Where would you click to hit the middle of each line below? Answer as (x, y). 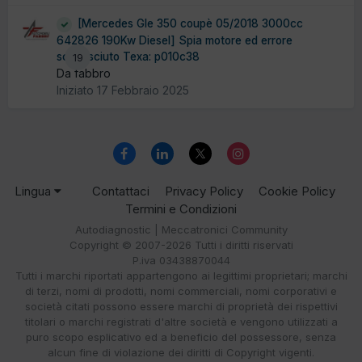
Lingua (34, 192)
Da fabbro (84, 73)
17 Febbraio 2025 (143, 90)
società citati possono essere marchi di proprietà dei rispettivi (181, 307)
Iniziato (77, 90)
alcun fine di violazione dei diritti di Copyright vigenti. (181, 353)
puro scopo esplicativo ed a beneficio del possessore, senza (181, 337)
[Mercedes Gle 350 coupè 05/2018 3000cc (190, 24)
